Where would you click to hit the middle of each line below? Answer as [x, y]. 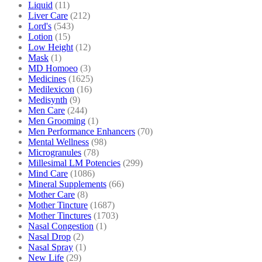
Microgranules [55, 152]
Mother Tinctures [60, 215]
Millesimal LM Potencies [74, 163]
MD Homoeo [53, 68]
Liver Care [48, 15]
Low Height [51, 47]
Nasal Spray [51, 247]
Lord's [40, 26]
